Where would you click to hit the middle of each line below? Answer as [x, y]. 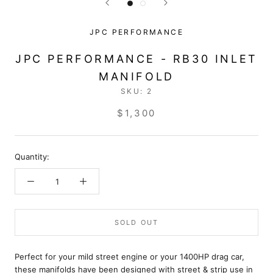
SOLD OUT [136, 223]
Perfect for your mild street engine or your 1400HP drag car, [129, 257]
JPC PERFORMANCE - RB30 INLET [136, 59]
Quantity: [32, 157]
